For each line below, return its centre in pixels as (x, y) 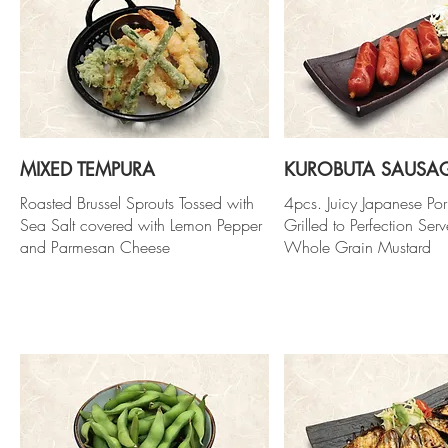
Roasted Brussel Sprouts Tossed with (137, 202)
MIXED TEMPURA (87, 168)
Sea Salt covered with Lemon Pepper (141, 224)
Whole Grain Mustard (357, 246)
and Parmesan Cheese (95, 246)
